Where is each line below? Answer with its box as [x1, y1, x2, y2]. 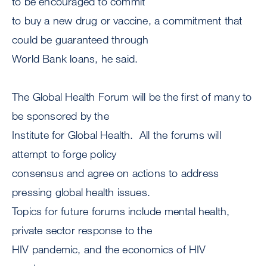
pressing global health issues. [12, 185, 154, 199]
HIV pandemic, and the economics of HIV [12, 243, 206, 256]
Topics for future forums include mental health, [12, 204, 230, 218]
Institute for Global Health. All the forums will [12, 128, 221, 142]
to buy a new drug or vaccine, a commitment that [12, 14, 243, 27]
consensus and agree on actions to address [12, 166, 219, 180]
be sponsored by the [12, 109, 109, 123]
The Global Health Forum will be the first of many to [12, 90, 252, 104]
